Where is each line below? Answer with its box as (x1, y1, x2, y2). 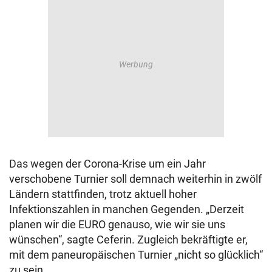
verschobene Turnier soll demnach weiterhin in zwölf (9, 172, 262, 185)
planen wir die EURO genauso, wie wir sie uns (9, 218, 225, 231)
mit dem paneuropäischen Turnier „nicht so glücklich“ (9, 248, 263, 261)
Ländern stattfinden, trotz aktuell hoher (9, 188, 197, 200)
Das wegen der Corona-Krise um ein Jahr (9, 157, 206, 170)
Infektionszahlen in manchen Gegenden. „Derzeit (9, 203, 244, 216)
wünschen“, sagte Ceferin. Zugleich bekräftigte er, (9, 233, 248, 246)
